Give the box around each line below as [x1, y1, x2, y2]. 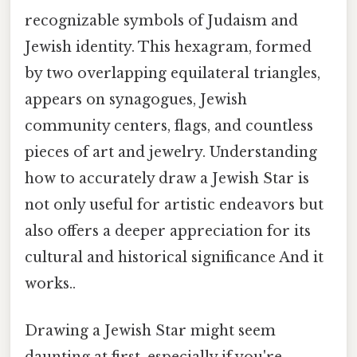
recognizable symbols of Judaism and [25, 12, 298, 30]
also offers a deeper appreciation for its [25, 222, 311, 241]
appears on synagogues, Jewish [25, 91, 247, 109]
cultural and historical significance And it [25, 249, 324, 267]
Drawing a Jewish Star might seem [25, 322, 276, 340]
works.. [25, 275, 76, 293]
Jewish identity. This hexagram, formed [25, 38, 312, 57]
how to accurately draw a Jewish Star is [25, 170, 309, 188]
